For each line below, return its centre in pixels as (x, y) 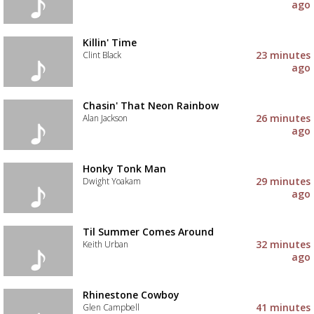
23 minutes (284, 55)
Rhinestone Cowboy (131, 295)
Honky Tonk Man (124, 169)
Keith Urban (105, 244)
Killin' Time (109, 42)
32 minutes (284, 244)
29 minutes (284, 181)
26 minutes (284, 118)
